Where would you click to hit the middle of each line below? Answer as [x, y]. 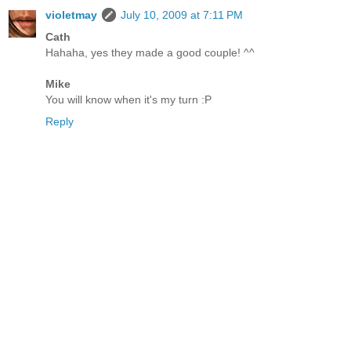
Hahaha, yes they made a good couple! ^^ [150, 53]
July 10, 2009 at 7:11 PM [182, 15]
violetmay [71, 15]
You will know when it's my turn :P [128, 100]
